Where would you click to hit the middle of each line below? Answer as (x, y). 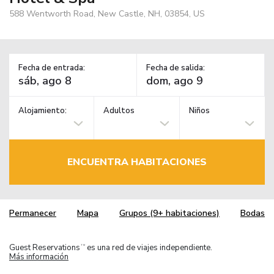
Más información (39, 257)
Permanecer (33, 213)
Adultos (119, 111)
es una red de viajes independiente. (149, 247)
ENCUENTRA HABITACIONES (137, 162)
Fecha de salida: (176, 68)
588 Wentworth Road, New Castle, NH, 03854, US (107, 13)
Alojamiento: (43, 111)
